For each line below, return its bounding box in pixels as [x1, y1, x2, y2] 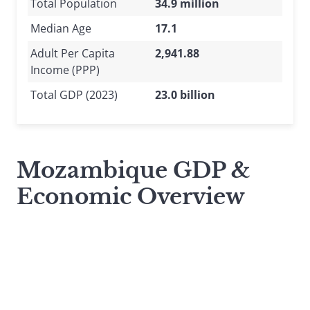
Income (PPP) [30, 62, 100, 78]
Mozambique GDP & [17, 157, 250, 184]
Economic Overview [17, 183, 245, 210]
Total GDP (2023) [30, 87, 118, 103]
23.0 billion [155, 87, 215, 103]
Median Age [30, 21, 91, 37]
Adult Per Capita [30, 46, 115, 62]
